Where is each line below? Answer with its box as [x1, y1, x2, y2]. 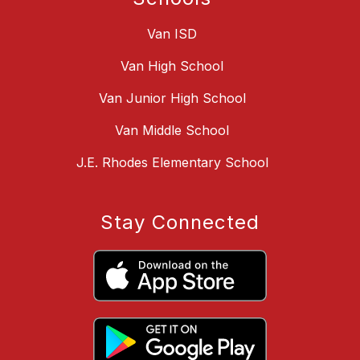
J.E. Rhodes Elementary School [76, 154, 268, 171]
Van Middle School [115, 122, 229, 139]
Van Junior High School [98, 90, 246, 107]
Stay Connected [100, 211, 260, 235]
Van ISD [147, 26, 197, 43]
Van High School [121, 58, 223, 75]
